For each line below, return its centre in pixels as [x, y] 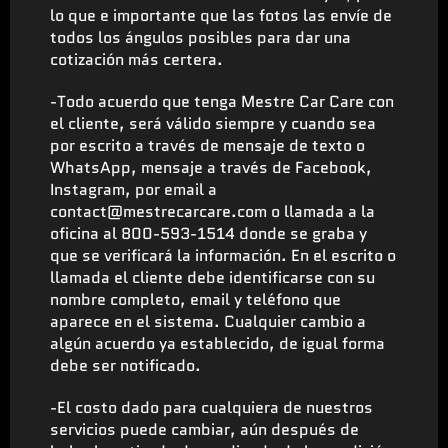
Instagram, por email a [133, 189]
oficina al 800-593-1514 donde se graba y [208, 233]
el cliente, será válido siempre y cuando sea [213, 123]
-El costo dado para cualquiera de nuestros [211, 407]
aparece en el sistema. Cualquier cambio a [208, 321]
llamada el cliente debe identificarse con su [212, 277]
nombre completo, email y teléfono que [195, 299]
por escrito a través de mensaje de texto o [207, 145]
